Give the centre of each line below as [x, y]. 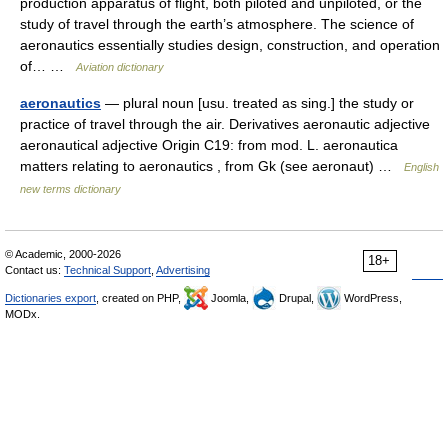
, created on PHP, [140, 298]
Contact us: [34, 270]
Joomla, [230, 298]
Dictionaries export [50, 298]
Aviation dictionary [120, 67]
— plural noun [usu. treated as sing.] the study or [257, 103]
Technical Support [107, 270]
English [421, 167]
